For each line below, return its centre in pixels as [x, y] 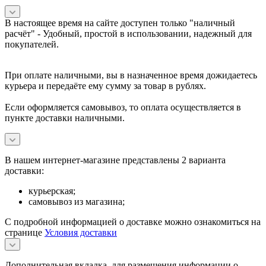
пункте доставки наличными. [65, 118]
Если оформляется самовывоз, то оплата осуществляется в [123, 107]
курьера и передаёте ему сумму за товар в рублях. [105, 85]
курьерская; [52, 191]
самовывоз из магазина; [77, 201]
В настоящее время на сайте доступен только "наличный [120, 23]
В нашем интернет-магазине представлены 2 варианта [115, 160]
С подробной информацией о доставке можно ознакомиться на [133, 221]
